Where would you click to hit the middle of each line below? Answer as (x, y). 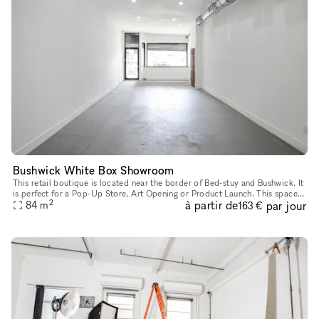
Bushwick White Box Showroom (94, 171)
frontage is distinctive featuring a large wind (97, 204)
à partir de (211, 205)
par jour (286, 205)
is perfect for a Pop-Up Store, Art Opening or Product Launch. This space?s (135, 194)
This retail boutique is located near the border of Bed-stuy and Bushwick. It (158, 183)
